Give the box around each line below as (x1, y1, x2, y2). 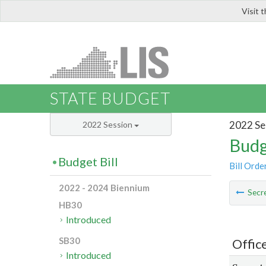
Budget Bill (58, 154, 118, 169)
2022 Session (83, 119, 134, 130)
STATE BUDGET (50, 88, 170, 109)
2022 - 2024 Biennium (59, 182, 150, 194)
